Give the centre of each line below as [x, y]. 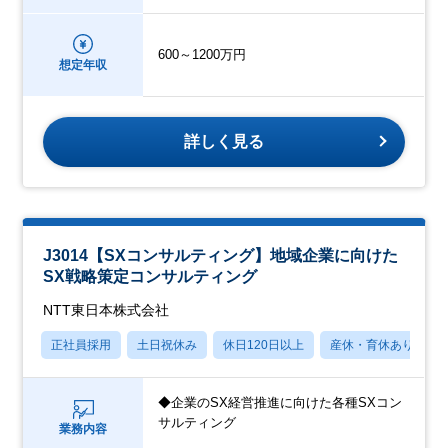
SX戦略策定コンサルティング [150, 277]
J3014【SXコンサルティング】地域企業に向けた [221, 256]
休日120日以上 [264, 345]
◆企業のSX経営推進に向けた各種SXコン [280, 403]
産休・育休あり [372, 345]
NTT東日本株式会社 [106, 310]
